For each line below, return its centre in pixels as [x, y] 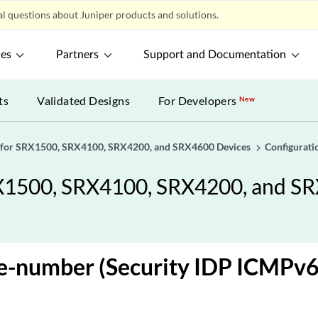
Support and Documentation [215, 55]
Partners [78, 55]
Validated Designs [84, 100]
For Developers [199, 100]
